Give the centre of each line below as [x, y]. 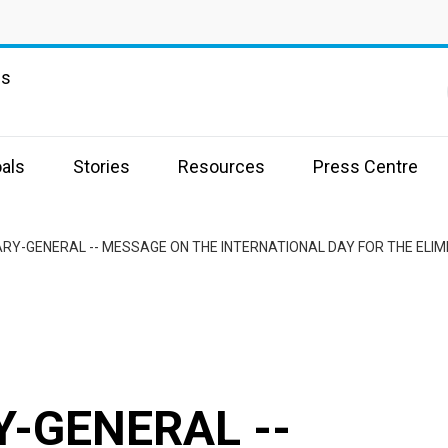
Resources [221, 166]
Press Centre [365, 166]
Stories [101, 166]
